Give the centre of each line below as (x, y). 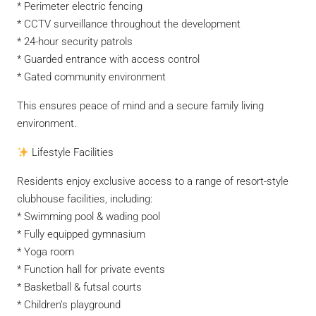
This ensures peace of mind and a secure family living (140, 106)
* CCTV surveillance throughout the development (129, 24)
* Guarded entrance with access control (108, 59)
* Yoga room (45, 252)
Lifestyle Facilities (72, 152)
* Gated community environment (91, 77)
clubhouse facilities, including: (85, 199)
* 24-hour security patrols (75, 42)
